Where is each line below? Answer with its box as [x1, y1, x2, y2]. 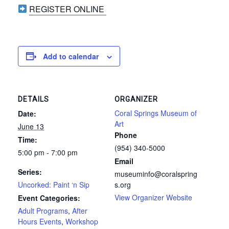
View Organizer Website [114, 192, 192, 202]
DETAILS [18, 95, 49, 103]
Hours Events [18, 216, 61, 226]
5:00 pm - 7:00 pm [18, 147, 78, 157]
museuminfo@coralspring [114, 168, 197, 179]
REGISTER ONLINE [29, 3, 107, 15]
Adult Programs [18, 205, 68, 216]
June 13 [18, 121, 44, 131]
